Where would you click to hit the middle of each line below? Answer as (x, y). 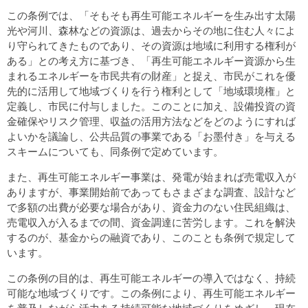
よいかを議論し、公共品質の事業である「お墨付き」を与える (151, 136)
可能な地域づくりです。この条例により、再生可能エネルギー (151, 293)
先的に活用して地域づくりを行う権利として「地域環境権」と (151, 90)
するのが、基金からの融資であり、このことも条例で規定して (151, 237)
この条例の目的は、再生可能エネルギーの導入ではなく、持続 (151, 278)
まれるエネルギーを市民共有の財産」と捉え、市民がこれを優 (151, 75)
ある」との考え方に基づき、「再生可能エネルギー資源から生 (151, 60)
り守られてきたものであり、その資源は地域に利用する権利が (151, 45)
